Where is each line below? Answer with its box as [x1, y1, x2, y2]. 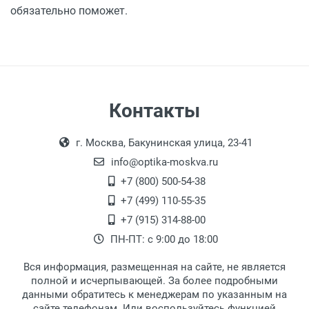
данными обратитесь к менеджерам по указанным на [22, 288, 287, 301]
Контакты [109, 99, 200, 123]
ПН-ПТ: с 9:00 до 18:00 [108, 233, 218, 246]
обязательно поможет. [10, 4, 128, 18]
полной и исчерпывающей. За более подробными [31, 275, 278, 288]
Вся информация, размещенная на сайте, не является [23, 261, 286, 274]
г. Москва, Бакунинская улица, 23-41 [73, 137, 252, 150]
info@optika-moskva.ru [108, 156, 218, 169]
